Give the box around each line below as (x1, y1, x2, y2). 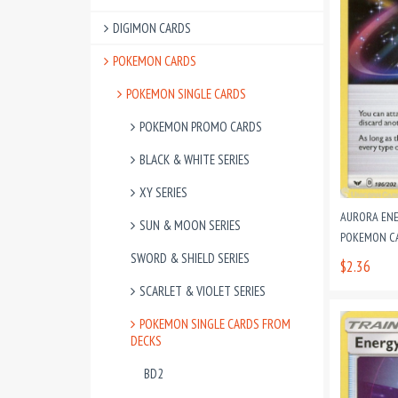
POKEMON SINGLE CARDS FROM (139, 315, 291, 332)
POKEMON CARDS (113, 52, 196, 69)
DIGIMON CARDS (113, 20, 191, 36)
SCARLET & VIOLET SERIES (139, 283, 266, 299)
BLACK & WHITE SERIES (139, 151, 250, 168)
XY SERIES (139, 184, 187, 201)
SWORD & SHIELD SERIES (131, 250, 250, 267)
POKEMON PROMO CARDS (139, 118, 262, 135)
